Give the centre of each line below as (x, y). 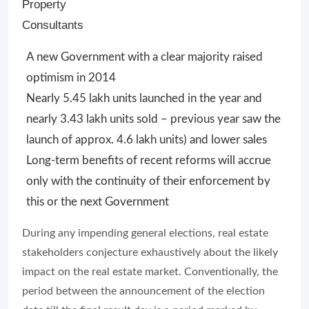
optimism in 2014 (71, 77)
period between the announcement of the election (143, 291)
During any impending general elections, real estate (145, 233)
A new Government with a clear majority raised (144, 57)
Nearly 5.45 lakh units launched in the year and (144, 98)
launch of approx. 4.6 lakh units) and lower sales (147, 139)
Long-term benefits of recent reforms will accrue (149, 160)
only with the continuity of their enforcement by (148, 181)
